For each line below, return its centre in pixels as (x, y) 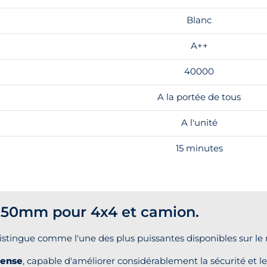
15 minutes (199, 148)
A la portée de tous (199, 97)
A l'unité (199, 122)
